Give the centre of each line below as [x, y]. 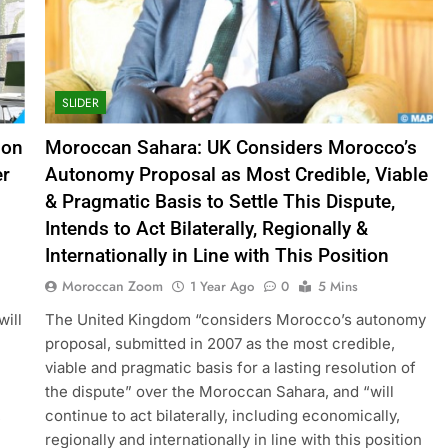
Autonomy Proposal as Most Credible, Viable [236, 174]
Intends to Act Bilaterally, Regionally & [206, 228]
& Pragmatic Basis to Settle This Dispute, [219, 201]
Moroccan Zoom [112, 285]
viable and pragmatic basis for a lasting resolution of [230, 367]
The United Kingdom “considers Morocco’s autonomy [235, 319]
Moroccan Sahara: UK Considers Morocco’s [230, 147]
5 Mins [337, 286]
